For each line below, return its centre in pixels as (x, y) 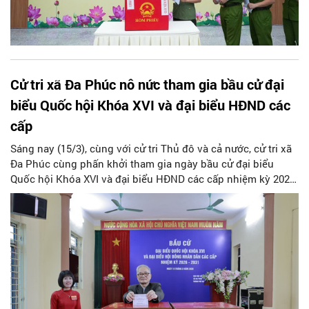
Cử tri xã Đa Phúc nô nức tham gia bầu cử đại (147, 84)
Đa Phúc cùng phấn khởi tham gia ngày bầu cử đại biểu (142, 164)
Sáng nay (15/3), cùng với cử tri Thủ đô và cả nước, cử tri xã (151, 149)
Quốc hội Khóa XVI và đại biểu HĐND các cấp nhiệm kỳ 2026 (153, 179)
